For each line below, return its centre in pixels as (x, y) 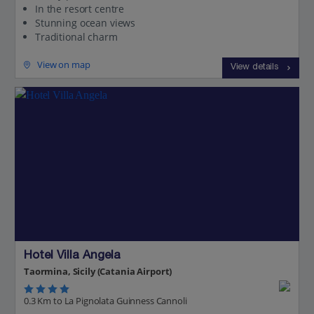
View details (254, 68)
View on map (64, 65)
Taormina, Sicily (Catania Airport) (98, 272)
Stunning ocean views (86, 23)
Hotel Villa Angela (72, 257)
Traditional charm (76, 37)
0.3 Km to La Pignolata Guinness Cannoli (105, 301)
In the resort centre (80, 9)
